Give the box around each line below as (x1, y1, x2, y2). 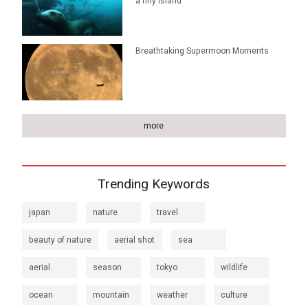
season (93, 261, 122, 274)
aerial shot (114, 234, 155, 247)
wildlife (221, 261, 248, 274)
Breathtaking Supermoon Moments (135, 45, 269, 58)
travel (157, 206, 179, 219)
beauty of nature (29, 234, 92, 247)
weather (157, 289, 188, 302)
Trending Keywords (98, 175, 210, 195)
